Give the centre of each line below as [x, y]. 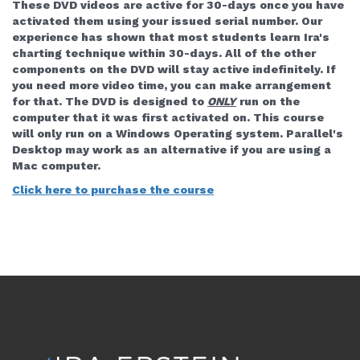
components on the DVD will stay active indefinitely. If [174, 70]
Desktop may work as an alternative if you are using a [172, 150]
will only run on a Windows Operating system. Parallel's [178, 134]
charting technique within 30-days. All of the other [164, 53]
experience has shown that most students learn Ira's [171, 37]
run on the [268, 102]
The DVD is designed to [136, 102]
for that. [39, 102]
